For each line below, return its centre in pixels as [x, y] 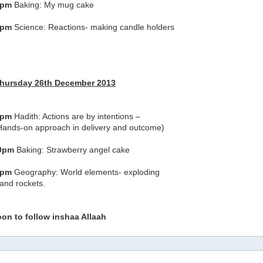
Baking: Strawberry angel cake [73, 150]
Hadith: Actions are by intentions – [76, 116]
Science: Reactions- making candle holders [93, 27]
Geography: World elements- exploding [86, 172]
